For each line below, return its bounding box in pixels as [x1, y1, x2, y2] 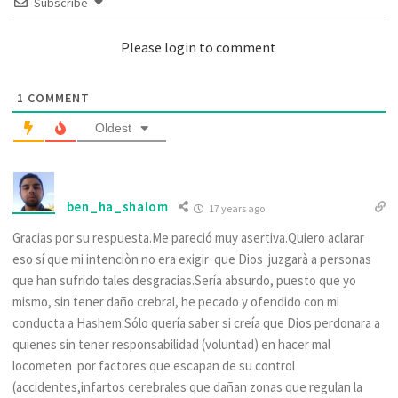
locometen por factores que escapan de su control [12, 356, 295, 374]
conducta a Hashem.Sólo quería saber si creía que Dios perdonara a [12, 314, 380, 331]
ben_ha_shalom [66, 198, 169, 216]
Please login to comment [121, 37, 277, 56]
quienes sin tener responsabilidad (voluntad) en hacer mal [12, 335, 330, 353]
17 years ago [206, 201, 265, 215]
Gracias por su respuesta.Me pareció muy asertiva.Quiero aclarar [12, 228, 364, 246]
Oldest [94, 120, 131, 135]
